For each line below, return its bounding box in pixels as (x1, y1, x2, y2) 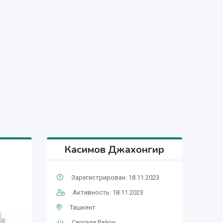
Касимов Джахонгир (64, 142, 165, 156)
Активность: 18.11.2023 (72, 188, 143, 196)
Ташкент (69, 203, 96, 211)
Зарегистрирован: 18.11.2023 (71, 173, 159, 181)
